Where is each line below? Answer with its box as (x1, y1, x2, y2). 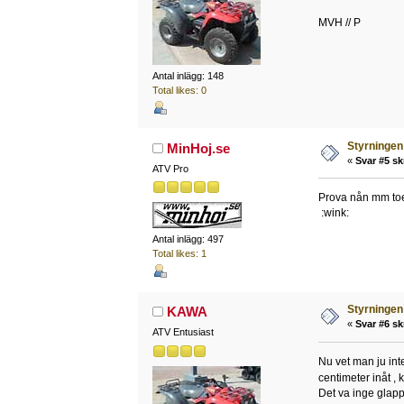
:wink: (317, 206, 349, 219)
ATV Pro (151, 162, 188, 174)
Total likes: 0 (151, 84, 207, 96)
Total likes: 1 (151, 248, 207, 260)
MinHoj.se (167, 140, 231, 156)
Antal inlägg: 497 (151, 234, 224, 245)
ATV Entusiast (151, 326, 214, 338)
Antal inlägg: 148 (151, 69, 224, 81)
